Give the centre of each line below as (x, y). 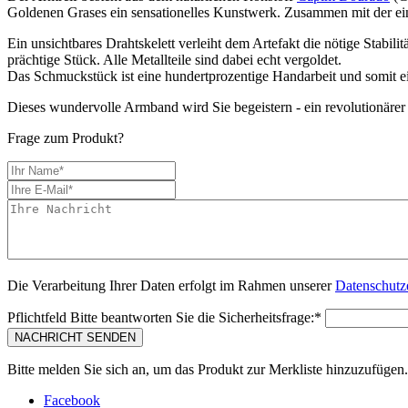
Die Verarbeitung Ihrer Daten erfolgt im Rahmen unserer (171, 285)
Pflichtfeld (39, 317)
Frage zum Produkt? (66, 138)
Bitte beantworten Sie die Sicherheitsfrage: (192, 317)
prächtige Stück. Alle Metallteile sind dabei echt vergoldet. (174, 59)
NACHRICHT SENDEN (75, 337)
